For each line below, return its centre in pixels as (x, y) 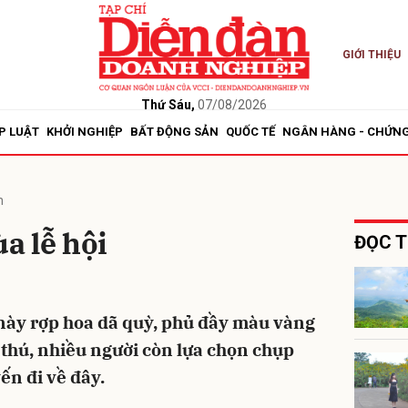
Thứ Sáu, (168, 104)
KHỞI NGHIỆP (85, 132)
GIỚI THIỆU (371, 55)
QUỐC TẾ (250, 132)
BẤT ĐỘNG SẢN (174, 132)
